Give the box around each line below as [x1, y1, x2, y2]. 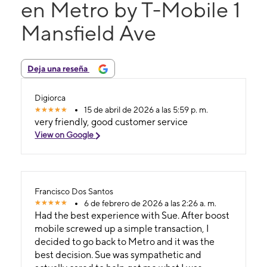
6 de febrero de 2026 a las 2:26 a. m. [84, 198, 217, 208]
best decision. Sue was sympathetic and [35, 249, 202, 260]
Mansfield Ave [21, 20, 156, 45]
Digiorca [35, 93, 66, 103]
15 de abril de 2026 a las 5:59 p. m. [84, 105, 209, 115]
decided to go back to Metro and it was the [35, 235, 215, 247]
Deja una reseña [27, 63, 89, 73]
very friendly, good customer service [35, 116, 188, 128]
